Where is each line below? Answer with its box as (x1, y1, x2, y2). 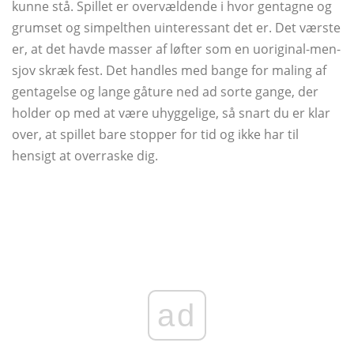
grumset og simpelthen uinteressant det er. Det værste (12, 19, 341, 37)
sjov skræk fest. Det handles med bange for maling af (12, 62, 326, 80)
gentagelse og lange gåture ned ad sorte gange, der (12, 83, 318, 101)
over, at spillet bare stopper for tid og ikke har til (12, 126, 299, 144)
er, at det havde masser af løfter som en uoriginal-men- (12, 40, 341, 58)
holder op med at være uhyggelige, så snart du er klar (12, 104, 330, 122)
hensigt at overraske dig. (12, 147, 158, 165)
